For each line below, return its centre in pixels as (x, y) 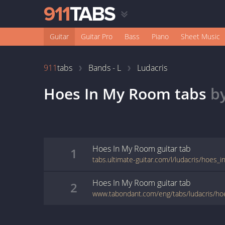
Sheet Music (200, 36)
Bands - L (105, 68)
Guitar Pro (97, 36)
